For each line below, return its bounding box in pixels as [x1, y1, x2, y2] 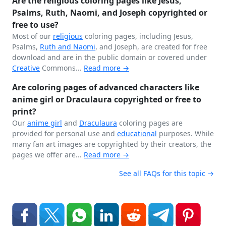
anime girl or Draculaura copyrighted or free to [12, 94, 201, 105]
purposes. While [157, 129, 214, 138]
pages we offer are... [12, 150, 84, 159]
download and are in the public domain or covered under [12, 52, 207, 62]
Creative [12, 63, 40, 73]
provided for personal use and [12, 129, 117, 138]
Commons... [40, 63, 84, 73]
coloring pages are [117, 118, 183, 128]
